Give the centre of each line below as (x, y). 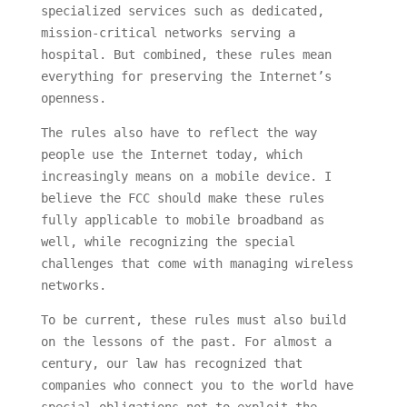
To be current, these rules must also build (193, 320)
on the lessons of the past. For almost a (186, 342)
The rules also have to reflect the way (179, 133)
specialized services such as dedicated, (182, 11)
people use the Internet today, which (171, 155)
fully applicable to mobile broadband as (182, 220)
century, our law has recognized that (171, 364)
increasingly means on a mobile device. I (186, 177)
